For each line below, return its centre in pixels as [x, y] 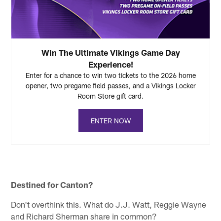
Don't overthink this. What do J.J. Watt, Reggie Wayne [109, 204]
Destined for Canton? [52, 184]
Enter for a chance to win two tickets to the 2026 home [110, 75]
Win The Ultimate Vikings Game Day [110, 52]
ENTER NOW [110, 120]
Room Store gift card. [110, 96]
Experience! [110, 64]
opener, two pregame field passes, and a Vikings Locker [110, 85]
